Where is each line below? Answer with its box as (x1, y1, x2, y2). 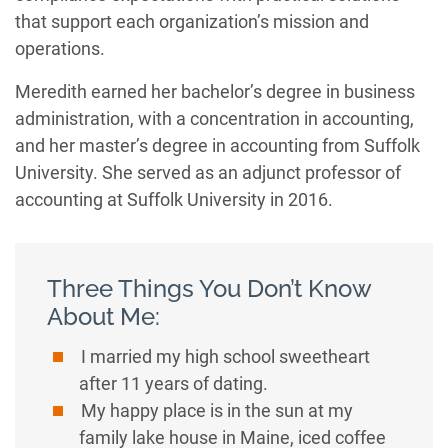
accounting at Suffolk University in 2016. (15, 189, 333, 210)
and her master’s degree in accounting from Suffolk (15, 135, 420, 156)
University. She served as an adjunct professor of (15, 162, 401, 183)
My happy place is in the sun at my (77, 400, 354, 421)
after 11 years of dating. (79, 373, 268, 394)
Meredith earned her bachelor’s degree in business (15, 81, 415, 102)
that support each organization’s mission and (15, 11, 369, 32)
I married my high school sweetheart (77, 346, 371, 367)
